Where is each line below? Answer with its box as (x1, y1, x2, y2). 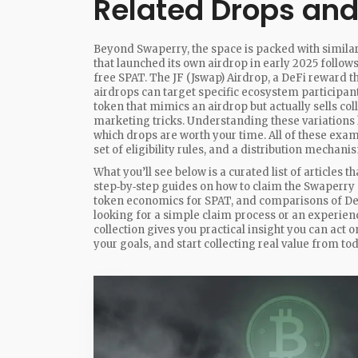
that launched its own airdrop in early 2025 (93, 57, 318, 70)
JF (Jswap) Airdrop (173, 71, 268, 85)
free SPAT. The (93, 71, 173, 85)
